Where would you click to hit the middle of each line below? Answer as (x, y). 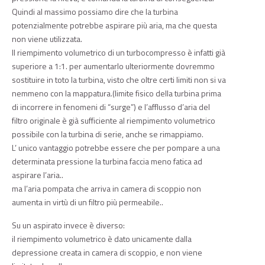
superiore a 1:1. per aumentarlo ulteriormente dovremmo (113, 66)
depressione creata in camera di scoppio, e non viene (107, 252)
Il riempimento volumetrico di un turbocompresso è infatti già (119, 52)
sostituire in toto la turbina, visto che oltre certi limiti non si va (119, 80)
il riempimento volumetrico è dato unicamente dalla (102, 239)
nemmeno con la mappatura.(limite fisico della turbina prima (117, 93)
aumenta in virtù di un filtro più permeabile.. (88, 202)
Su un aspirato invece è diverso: (68, 225)
